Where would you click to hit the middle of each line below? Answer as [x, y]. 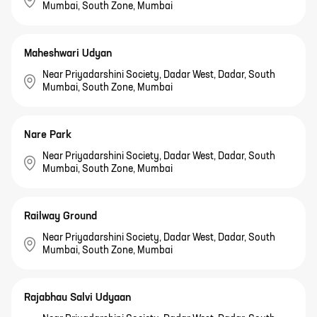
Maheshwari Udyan [68, 54]
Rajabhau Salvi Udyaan [77, 298]
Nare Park [48, 135]
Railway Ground [60, 217]
